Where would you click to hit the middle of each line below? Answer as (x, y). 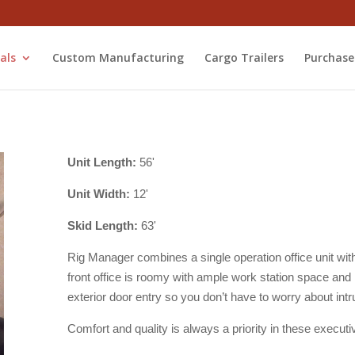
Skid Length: (102, 225)
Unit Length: (101, 162)
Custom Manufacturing (118, 57)
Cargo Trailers (244, 57)
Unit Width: (98, 193)
